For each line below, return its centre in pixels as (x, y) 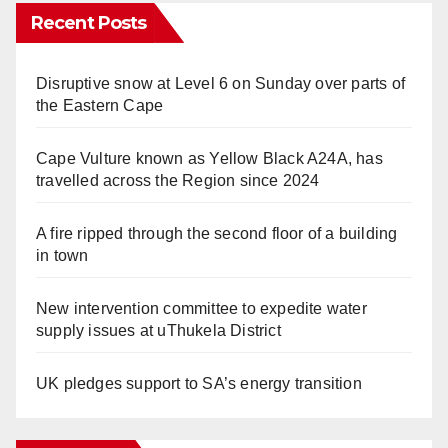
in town (62, 255)
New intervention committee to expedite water (201, 308)
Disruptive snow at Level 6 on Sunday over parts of (221, 83)
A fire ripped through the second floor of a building (217, 233)
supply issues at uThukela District (158, 330)
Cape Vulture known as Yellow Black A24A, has (209, 158)
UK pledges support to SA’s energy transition (199, 383)
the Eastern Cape (102, 105)
